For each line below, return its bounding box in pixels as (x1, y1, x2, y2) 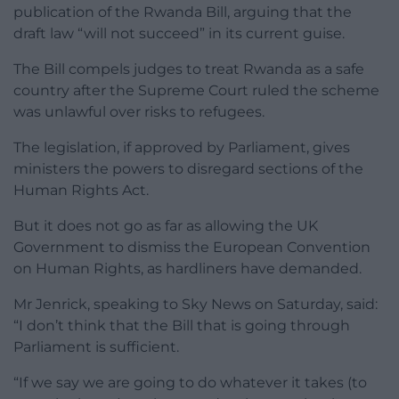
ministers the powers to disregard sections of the (13, 160, 363, 178)
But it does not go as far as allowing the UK (13, 217, 318, 235)
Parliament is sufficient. (13, 338, 179, 356)
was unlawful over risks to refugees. (13, 103, 265, 121)
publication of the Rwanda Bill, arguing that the (13, 4, 352, 21)
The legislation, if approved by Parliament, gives (13, 139, 350, 157)
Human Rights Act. (13, 182, 149, 199)
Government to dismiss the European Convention (13, 239, 370, 256)
